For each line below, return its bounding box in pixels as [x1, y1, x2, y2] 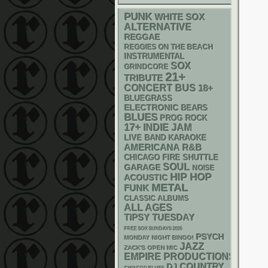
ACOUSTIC [124, 173, 168, 182]
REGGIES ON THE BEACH [124, 43, 214, 51]
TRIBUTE [124, 74, 163, 83]
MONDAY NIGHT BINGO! [124, 234, 194, 241]
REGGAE [124, 32, 160, 42]
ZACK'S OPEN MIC [124, 245, 178, 251]
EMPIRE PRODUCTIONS [124, 252, 236, 262]
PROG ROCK [160, 114, 208, 123]
